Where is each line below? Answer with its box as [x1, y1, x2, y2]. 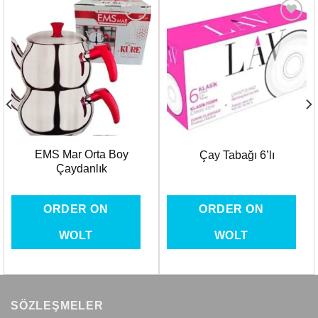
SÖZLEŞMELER [11, 299, 104, 312]
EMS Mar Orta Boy [34, 148, 128, 160]
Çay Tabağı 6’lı [199, 149, 275, 162]
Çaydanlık [55, 162, 107, 175]
